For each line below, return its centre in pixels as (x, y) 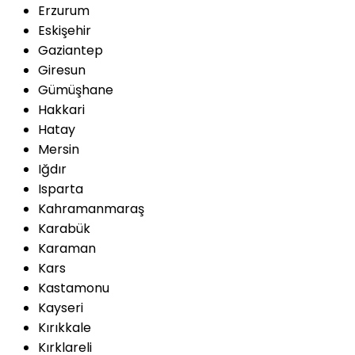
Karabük (64, 229)
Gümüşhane (76, 90)
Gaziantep (71, 50)
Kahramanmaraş (91, 209)
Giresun (62, 70)
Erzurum (64, 11)
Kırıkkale (65, 328)
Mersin (59, 149)
